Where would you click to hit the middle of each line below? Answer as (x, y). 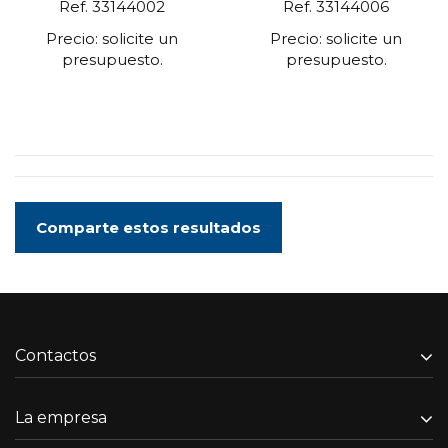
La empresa (61, 417)
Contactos (55, 355)
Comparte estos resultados (148, 227)
